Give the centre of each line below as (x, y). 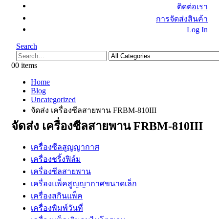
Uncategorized (53, 100)
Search (27, 46)
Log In (197, 30)
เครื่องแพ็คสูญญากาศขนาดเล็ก (84, 184)
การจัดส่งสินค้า (182, 19)
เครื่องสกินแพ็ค (57, 196)
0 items (26, 66)
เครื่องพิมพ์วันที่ (57, 208)
